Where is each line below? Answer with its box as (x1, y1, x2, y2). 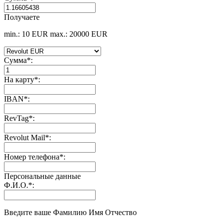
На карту (4, 75, 34, 84)
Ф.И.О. (4, 180, 28, 189)
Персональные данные (4, 171, 81, 180)
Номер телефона (4, 152, 59, 161)
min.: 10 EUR (4, 29, 48, 38)
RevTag (4, 113, 29, 122)
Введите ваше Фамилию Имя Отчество (4, 208, 137, 217)
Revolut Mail (4, 133, 45, 142)
